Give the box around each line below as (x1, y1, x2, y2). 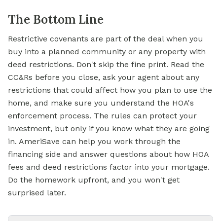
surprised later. (8, 188, 66, 197)
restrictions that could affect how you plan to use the (8, 85, 212, 95)
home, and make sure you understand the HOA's (8, 98, 194, 108)
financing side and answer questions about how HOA (8, 149, 209, 159)
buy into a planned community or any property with (8, 47, 206, 56)
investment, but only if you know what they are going (8, 124, 210, 133)
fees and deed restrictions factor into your (8, 162, 171, 172)
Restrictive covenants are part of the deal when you (8, 34, 203, 43)
